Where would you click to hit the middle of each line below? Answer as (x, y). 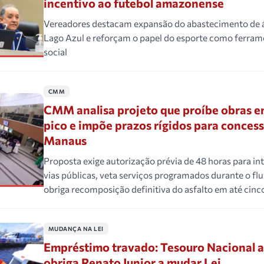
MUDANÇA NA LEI (76, 229)
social (55, 52)
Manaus (65, 141)
